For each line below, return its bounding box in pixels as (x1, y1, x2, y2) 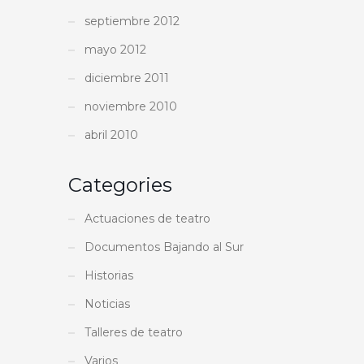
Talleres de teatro (84, 324, 183, 340)
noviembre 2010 (84, 98, 177, 114)
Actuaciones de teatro (84, 210, 210, 226)
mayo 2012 (84, 41, 146, 57)
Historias (84, 267, 133, 283)
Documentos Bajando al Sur (84, 239, 244, 254)
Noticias (84, 296, 130, 311)
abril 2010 (84, 127, 138, 142)
